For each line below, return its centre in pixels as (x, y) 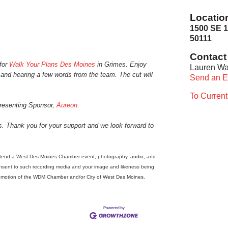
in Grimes (111, 65)
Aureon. (68, 105)
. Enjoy (136, 65)
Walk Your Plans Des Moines (52, 65)
